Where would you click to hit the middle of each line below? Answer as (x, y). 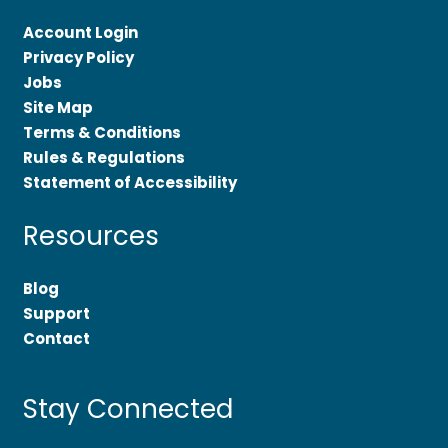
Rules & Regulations (103, 158)
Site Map (57, 108)
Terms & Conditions (101, 133)
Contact (56, 339)
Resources (90, 235)
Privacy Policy (78, 58)
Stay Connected (127, 409)
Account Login (80, 33)
